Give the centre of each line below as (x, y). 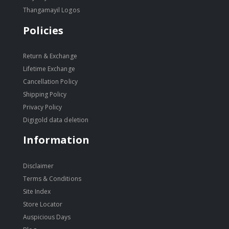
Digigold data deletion (55, 120)
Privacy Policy (42, 107)
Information (56, 140)
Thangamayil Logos (51, 10)
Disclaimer (38, 166)
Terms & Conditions (52, 178)
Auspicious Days (47, 217)
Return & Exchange (50, 56)
